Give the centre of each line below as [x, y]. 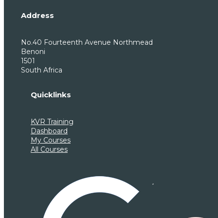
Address [37, 16]
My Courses [51, 140]
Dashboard [49, 131]
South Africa [42, 70]
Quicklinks [51, 95]
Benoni [33, 51]
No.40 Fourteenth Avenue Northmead [87, 42]
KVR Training [52, 121]
